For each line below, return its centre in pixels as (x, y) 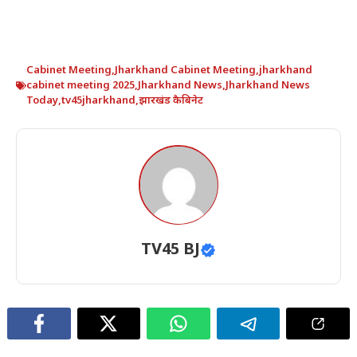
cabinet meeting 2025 (80, 86)
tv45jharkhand (98, 101)
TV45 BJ (171, 251)
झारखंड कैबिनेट (171, 101)
